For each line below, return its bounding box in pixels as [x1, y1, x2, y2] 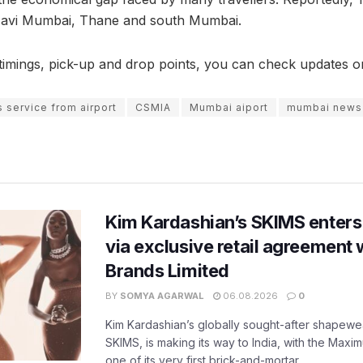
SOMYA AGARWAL [120, 290, 204, 301]
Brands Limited [105, 260, 229, 281]
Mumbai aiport [190, 101, 268, 113]
